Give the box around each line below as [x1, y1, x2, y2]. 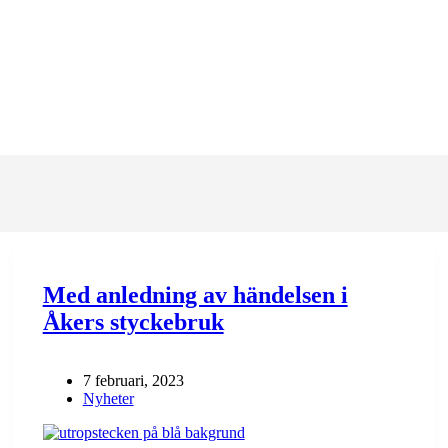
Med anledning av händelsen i [42, 281, 348, 308]
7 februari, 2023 [82, 371, 184, 389]
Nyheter [82, 389, 134, 407]
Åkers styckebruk [42, 308, 224, 335]
